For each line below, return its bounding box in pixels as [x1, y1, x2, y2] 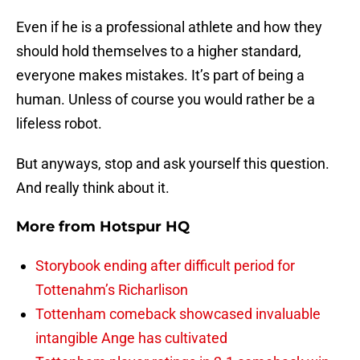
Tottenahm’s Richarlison [35, 281, 188, 299]
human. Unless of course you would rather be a [16, 91, 315, 108]
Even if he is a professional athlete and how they [16, 18, 322, 36]
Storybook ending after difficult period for [35, 257, 295, 275]
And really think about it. [16, 179, 170, 197]
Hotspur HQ [100, 218, 190, 236]
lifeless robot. [16, 115, 102, 133]
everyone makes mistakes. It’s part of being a [16, 67, 305, 84]
